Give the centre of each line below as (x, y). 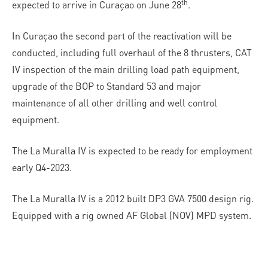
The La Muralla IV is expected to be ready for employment (132, 150)
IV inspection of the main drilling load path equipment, (126, 69)
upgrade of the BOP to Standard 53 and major (106, 86)
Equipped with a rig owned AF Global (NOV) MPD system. (132, 215)
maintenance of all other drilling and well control (115, 103)
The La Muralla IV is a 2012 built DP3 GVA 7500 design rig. (133, 198)
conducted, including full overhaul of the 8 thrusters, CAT (132, 52)
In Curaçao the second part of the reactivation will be (122, 36)
